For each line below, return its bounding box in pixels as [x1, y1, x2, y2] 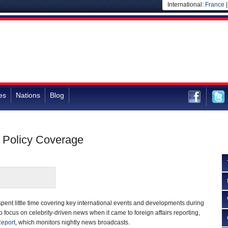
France [205, 1, 224, 8]
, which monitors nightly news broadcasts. [15, 219, 130, 226]
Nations [16, 91, 40, 99]
